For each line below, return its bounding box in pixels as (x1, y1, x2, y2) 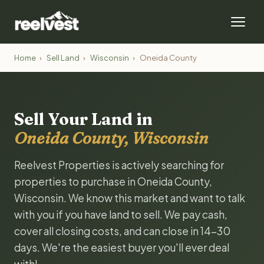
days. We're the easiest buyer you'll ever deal (14, 241, 229, 254)
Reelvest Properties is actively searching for (14, 159, 224, 171)
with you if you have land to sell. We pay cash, (14, 208, 227, 221)
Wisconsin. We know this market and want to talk (14, 192, 245, 204)
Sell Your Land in (14, 109, 153, 129)
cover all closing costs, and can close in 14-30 (14, 225, 230, 237)
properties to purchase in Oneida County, (14, 175, 212, 188)
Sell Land (47, 53, 80, 62)
